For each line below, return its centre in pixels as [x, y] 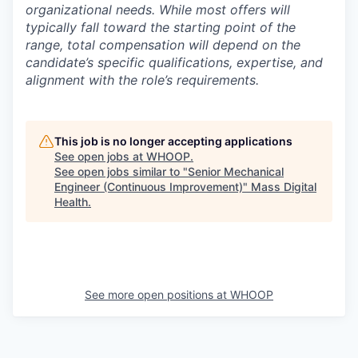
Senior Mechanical [236, 171]
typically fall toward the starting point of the [161, 27]
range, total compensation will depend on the [163, 44]
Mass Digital [284, 186]
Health [71, 201]
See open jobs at [100, 156]
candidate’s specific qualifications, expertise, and [174, 62]
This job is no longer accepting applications [173, 141]
